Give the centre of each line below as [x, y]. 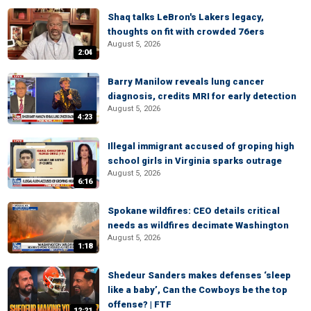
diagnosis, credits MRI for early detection [202, 96]
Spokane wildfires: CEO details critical [194, 211]
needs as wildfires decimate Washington [198, 225]
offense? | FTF [140, 304]
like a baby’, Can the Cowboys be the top [197, 290]
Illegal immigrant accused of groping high [201, 146]
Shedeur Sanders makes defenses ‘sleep [199, 275]
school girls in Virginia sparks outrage [195, 161]
